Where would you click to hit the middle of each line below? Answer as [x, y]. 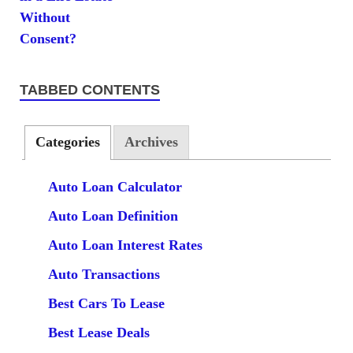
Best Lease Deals [98, 332]
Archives [152, 142]
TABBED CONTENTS [90, 89]
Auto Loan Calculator [115, 186]
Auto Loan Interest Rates [125, 245]
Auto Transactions [104, 274]
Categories [68, 142]
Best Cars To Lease [106, 303]
